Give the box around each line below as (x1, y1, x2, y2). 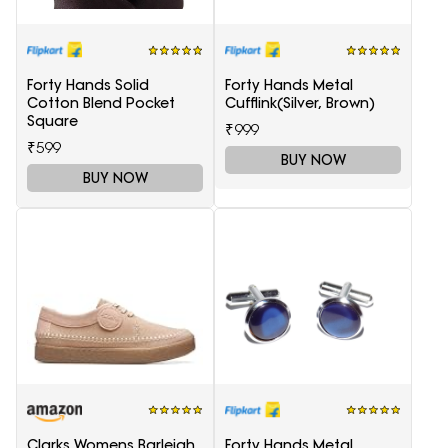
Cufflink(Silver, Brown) (225, 93, 375, 112)
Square (27, 111, 78, 130)
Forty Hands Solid (27, 75, 149, 94)
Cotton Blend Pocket (27, 93, 175, 112)
